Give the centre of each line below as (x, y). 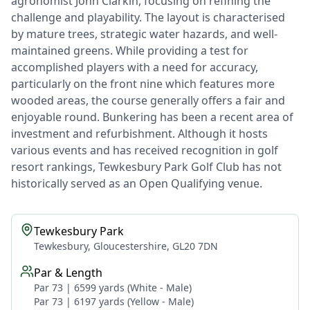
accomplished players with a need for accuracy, (135, 67)
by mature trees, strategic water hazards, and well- (144, 34)
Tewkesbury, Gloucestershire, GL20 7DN (126, 246)
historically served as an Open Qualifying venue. (137, 183)
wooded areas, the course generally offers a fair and (148, 100)
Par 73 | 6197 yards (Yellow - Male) (114, 301)
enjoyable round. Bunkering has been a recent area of (152, 117)
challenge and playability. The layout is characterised (148, 17)
